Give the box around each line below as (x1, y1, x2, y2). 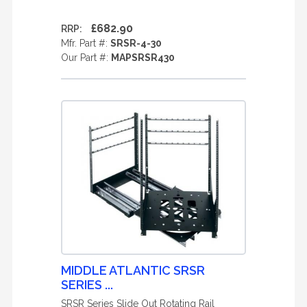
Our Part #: (61, 52, 111, 63)
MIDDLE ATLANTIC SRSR (61, 263, 205, 278)
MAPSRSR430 (111, 52, 175, 63)
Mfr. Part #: (61, 38, 110, 49)
